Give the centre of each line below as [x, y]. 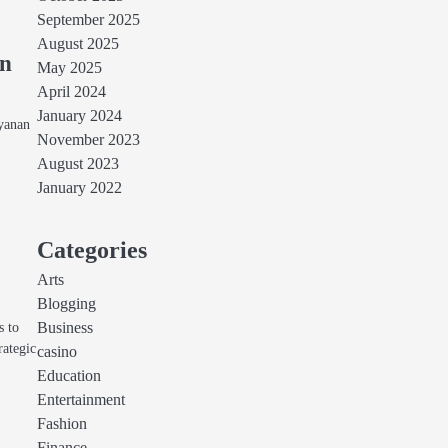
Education [68, 376]
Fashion [61, 424]
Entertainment [80, 400]
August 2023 [77, 164]
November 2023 [88, 140]
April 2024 [71, 92]
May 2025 [69, 68]
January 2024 [79, 116]
